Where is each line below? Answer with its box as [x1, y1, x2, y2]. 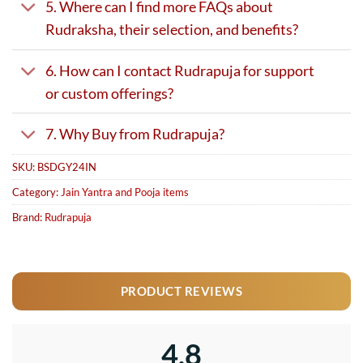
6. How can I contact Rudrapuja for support [45, 61, 314, 79]
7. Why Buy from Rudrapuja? [45, 125, 224, 143]
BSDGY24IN [37, 160, 96, 173]
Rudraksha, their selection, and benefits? [45, 20, 298, 39]
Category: [12, 185, 61, 199]
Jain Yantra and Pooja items [61, 185, 189, 199]
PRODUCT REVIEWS [120, 283, 243, 298]
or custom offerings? [45, 83, 173, 102]
